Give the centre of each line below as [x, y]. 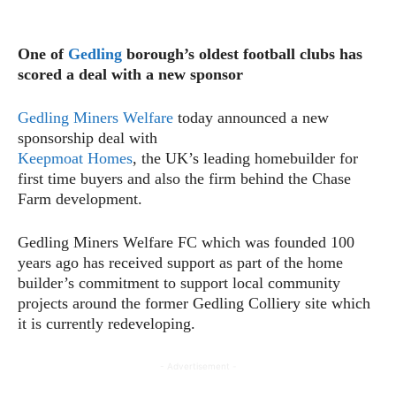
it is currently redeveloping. [107, 323]
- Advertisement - [198, 366]
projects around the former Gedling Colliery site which [194, 303]
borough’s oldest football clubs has [242, 53]
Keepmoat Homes [75, 158]
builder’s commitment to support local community [179, 282]
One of [43, 53]
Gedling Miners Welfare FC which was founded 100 [186, 242]
